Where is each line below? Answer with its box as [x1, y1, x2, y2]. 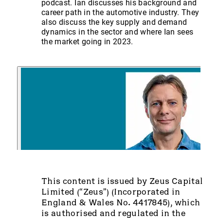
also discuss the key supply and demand [41, 18, 187, 27]
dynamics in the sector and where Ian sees [41, 27, 194, 37]
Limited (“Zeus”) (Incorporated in [41, 187, 181, 197]
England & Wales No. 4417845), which [41, 198, 200, 208]
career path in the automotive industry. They [41, 8, 200, 18]
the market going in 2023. [41, 37, 133, 47]
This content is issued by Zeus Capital [41, 176, 203, 186]
